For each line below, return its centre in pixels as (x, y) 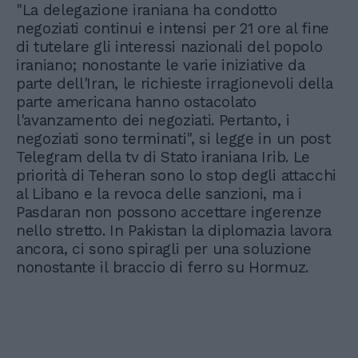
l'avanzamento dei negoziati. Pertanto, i (153, 121)
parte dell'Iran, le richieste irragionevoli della (175, 84)
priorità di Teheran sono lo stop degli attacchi (176, 176)
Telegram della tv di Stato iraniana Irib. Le (163, 157)
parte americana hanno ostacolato (136, 102)
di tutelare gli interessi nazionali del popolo (169, 47)
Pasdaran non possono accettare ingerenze (169, 213)
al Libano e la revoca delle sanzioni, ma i (159, 194)
